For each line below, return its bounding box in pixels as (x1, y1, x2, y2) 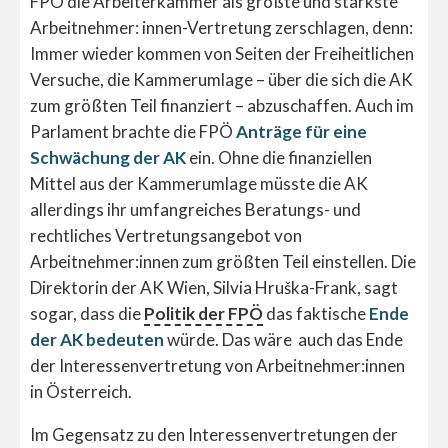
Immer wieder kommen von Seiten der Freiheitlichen (30, 43, 414, 65)
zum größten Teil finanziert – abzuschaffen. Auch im (30, 95, 414, 117)
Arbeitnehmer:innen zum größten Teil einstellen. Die (30, 251, 416, 273)
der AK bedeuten (30, 329, 164, 351)
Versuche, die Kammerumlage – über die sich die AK (30, 69, 413, 91)
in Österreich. (30, 381, 132, 403)
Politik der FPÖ (144, 303, 263, 325)
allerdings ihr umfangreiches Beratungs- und (30, 199, 361, 221)
